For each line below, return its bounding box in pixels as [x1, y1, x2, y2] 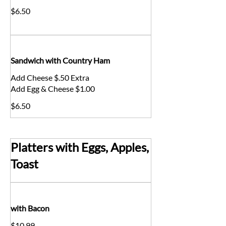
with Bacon [11, 203, 49, 213]
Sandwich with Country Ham [11, 55, 110, 65]
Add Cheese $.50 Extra [11, 73, 89, 82]
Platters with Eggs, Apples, [11, 140, 149, 154]
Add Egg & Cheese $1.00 [11, 84, 95, 93]
